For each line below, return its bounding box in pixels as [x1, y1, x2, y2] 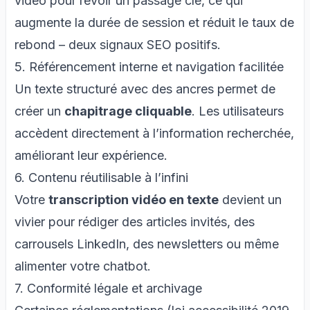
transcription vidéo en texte [48, 192, 219, 207]
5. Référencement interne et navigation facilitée [15, 59, 284, 74]
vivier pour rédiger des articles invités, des [15, 214, 255, 229]
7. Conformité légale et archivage [15, 280, 202, 295]
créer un [15, 103, 64, 118]
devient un [219, 192, 282, 207]
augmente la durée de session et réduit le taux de [15, 15, 294, 30]
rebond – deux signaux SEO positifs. [15, 37, 221, 52]
